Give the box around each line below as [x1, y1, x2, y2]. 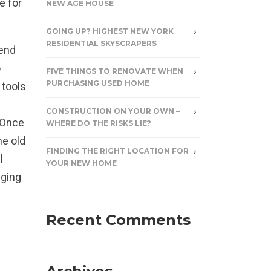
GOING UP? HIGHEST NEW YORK [46, 27, 174, 36]
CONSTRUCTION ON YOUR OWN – [46, 106, 180, 116]
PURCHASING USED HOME [46, 79, 149, 88]
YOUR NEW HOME [46, 158, 117, 168]
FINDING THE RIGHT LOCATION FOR [46, 146, 189, 155]
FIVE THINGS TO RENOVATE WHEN [46, 67, 183, 76]
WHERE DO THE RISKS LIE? [46, 119, 151, 128]
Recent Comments [46, 211, 191, 229]
